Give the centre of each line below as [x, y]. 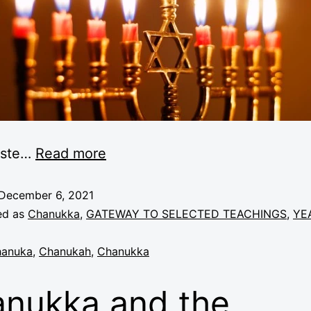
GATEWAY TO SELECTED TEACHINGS [186, 214]
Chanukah [65, 251]
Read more [71, 153]
